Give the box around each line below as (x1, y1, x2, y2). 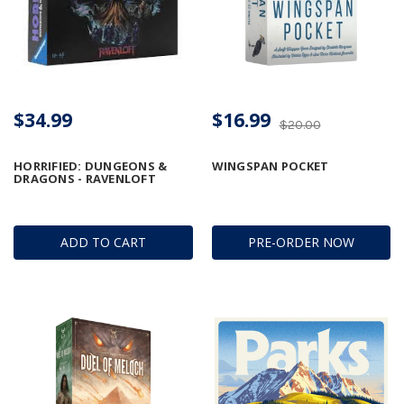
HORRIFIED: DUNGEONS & (14, 158, 168, 175)
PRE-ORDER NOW (247, 234, 354, 252)
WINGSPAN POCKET (211, 158, 329, 175)
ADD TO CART (60, 234, 146, 252)
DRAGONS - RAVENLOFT (14, 170, 156, 188)
